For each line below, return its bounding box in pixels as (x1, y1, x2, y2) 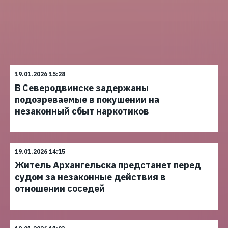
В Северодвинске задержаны (15, 82, 149, 94)
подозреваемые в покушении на (15, 94, 159, 105)
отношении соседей (15, 183, 105, 194)
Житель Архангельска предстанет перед (15, 159, 201, 171)
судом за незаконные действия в (15, 171, 166, 183)
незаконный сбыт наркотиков (15, 105, 149, 117)
